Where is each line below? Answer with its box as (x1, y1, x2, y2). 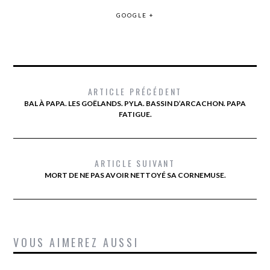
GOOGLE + (116, 11, 154, 19)
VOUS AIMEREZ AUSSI (13, 234, 139, 251)
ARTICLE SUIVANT (95, 157, 175, 170)
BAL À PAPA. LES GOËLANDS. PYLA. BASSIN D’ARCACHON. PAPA (24, 99, 246, 108)
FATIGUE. (118, 110, 152, 119)
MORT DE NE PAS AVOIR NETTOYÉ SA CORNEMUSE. (44, 171, 226, 180)
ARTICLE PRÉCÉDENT (87, 85, 183, 98)
